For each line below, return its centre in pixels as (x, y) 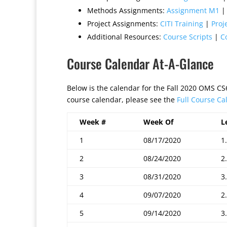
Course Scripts (188, 37)
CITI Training (182, 24)
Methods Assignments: (127, 10)
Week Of (158, 122)
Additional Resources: (125, 37)
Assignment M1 (193, 10)
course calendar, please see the (122, 100)
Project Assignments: (124, 24)
